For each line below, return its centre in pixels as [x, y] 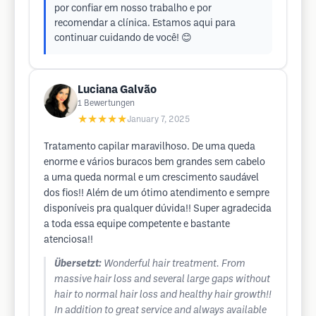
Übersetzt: [78, 264]
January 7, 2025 [158, 120]
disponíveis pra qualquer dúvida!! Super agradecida [158, 209]
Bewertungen [109, 103]
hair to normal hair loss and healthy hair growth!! [163, 295]
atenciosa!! [68, 240]
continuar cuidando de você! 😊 [123, 38]
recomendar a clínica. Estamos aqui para [145, 24]
